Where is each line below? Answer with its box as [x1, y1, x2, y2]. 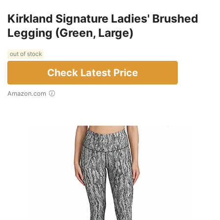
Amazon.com [12, 89, 46, 97]
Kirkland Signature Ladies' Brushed [7, 11, 198, 26]
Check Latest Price [47, 66, 138, 79]
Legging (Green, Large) [7, 26, 134, 40]
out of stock [8, 50, 43, 58]
